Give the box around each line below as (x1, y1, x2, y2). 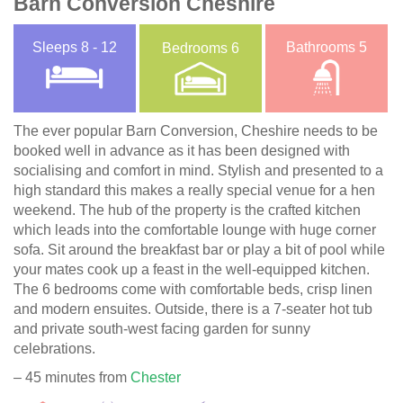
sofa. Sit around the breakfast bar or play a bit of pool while (13, 241, 385, 257)
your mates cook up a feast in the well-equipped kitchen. (13, 261, 370, 277)
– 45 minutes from (13, 369, 130, 385)
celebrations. (13, 340, 95, 356)
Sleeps (31, 40, 81, 56)
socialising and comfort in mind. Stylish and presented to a (13, 162, 383, 178)
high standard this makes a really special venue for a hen (13, 182, 375, 198)
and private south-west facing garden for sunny (13, 320, 310, 336)
